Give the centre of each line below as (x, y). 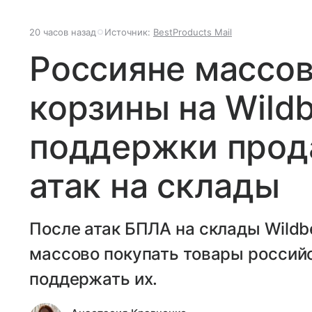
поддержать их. (94, 279)
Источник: (129, 32)
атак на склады (155, 185)
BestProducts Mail (193, 32)
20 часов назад (63, 32)
